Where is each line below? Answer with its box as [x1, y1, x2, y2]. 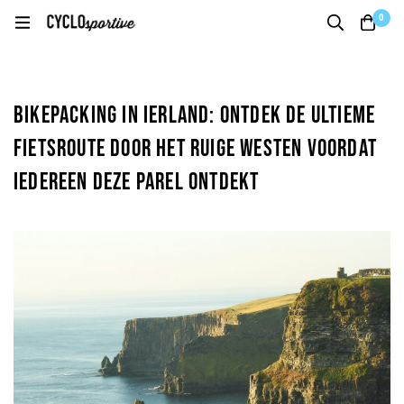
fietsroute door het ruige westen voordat [14, 135, 378, 163]
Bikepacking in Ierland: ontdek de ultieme [14, 102, 376, 130]
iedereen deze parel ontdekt [14, 169, 260, 197]
